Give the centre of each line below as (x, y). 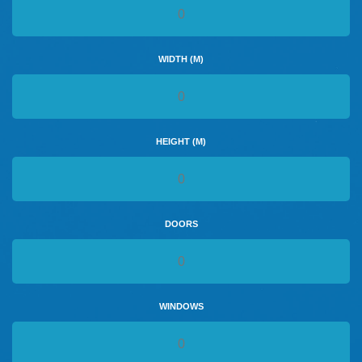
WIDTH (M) (181, 59)
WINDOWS (181, 307)
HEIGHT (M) (181, 142)
